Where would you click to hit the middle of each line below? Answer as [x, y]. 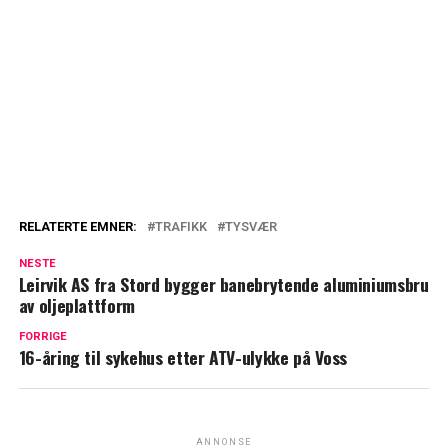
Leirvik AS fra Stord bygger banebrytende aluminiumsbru [223, 284]
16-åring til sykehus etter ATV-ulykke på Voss [182, 357]
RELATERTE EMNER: [77, 227]
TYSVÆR [250, 227]
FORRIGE [42, 337]
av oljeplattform [77, 305]
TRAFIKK [180, 227]
